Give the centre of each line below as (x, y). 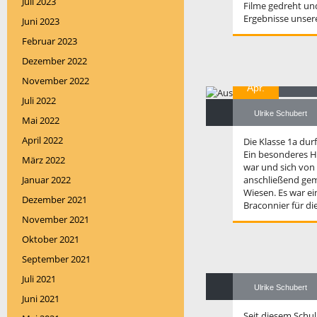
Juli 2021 (39, 279)
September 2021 (56, 259)
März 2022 (44, 160)
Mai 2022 (41, 120)
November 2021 (56, 219)
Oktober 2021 (51, 239)
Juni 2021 (41, 299)
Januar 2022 (46, 180)
